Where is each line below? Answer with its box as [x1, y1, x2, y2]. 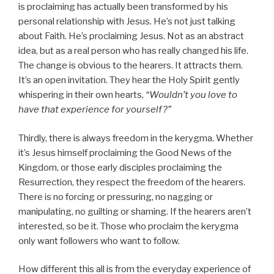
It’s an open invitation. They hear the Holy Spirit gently [18, 75, 240, 86]
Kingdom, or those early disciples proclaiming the [18, 161, 222, 173]
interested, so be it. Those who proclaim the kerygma [18, 220, 239, 232]
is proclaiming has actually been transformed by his [18, 1, 228, 12]
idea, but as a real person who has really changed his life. [18, 45, 248, 56]
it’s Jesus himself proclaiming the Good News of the [18, 147, 232, 158]
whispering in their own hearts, [18, 89, 146, 100]
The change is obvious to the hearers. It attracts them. [18, 60, 243, 71]
